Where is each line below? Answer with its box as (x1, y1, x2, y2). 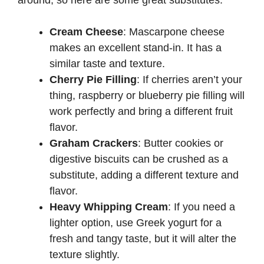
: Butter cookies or (138, 137, 223, 150)
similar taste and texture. (49, 58, 165, 70)
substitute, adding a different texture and (49, 169, 239, 181)
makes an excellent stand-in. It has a (49, 42, 222, 54)
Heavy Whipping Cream (49, 201, 168, 213)
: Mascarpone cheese (123, 26, 225, 38)
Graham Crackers (49, 137, 138, 150)
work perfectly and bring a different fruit (49, 105, 233, 118)
